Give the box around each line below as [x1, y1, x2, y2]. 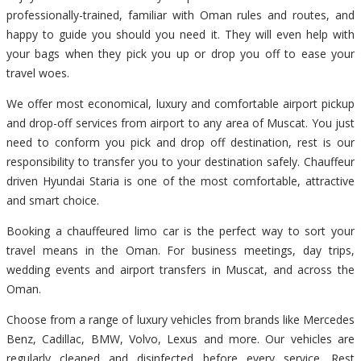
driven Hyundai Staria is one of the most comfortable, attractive [6, 172, 355, 189]
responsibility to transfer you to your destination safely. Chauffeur [6, 153, 355, 169]
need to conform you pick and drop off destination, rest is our [6, 134, 355, 150]
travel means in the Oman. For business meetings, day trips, [6, 242, 355, 258]
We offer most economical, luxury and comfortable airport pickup [6, 95, 355, 111]
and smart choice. [6, 192, 99, 208]
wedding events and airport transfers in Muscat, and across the [6, 261, 355, 277]
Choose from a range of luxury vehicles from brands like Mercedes [6, 311, 355, 327]
